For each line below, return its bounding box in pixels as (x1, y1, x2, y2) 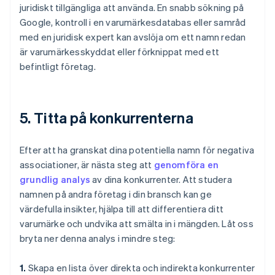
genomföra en (153, 158, 219, 171)
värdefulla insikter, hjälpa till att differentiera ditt (20, 203, 224, 215)
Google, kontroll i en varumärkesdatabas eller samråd (20, 16, 246, 29)
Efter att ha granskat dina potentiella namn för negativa (20, 144, 255, 157)
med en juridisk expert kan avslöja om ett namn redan (20, 31, 246, 44)
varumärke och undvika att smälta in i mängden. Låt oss (20, 217, 254, 230)
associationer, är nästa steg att (20, 158, 154, 171)
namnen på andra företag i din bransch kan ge (20, 188, 212, 201)
